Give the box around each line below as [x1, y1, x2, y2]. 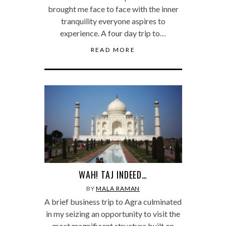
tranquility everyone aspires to [61, 16, 165, 26]
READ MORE [90, 46, 136, 54]
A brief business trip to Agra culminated [44, 196, 182, 206]
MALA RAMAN [96, 184, 140, 192]
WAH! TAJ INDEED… [78, 167, 148, 181]
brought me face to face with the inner [47, 4, 179, 14]
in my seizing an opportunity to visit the [46, 208, 180, 218]
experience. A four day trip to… [60, 28, 166, 38]
